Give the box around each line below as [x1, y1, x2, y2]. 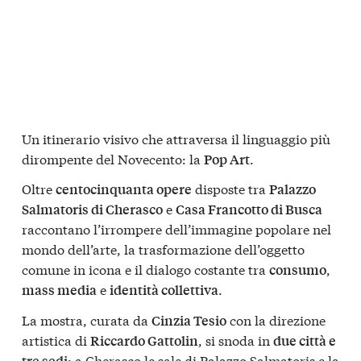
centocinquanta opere [56, 180, 192, 199]
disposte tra [192, 179, 269, 198]
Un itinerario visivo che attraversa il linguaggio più [22, 128, 330, 147]
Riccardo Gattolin [90, 331, 198, 351]
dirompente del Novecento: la [22, 148, 204, 168]
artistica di [22, 330, 90, 350]
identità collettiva [110, 280, 218, 300]
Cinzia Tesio [151, 311, 226, 330]
